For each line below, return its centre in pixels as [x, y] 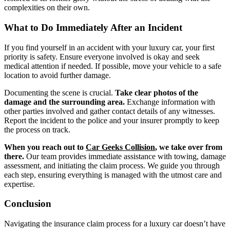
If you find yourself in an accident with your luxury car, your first [109, 47]
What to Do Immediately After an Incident [93, 27]
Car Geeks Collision [120, 147]
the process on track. [37, 129]
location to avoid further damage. [57, 75]
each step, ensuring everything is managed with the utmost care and [113, 175]
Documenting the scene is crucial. [60, 92]
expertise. [20, 184]
